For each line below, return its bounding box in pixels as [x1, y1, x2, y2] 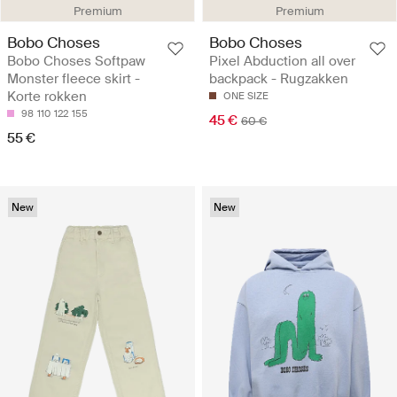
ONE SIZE [223, 90, 269, 103]
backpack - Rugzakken [209, 70, 348, 89]
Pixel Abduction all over [209, 52, 355, 71]
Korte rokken [7, 88, 87, 106]
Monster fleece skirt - [7, 70, 140, 89]
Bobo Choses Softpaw [7, 52, 145, 71]
